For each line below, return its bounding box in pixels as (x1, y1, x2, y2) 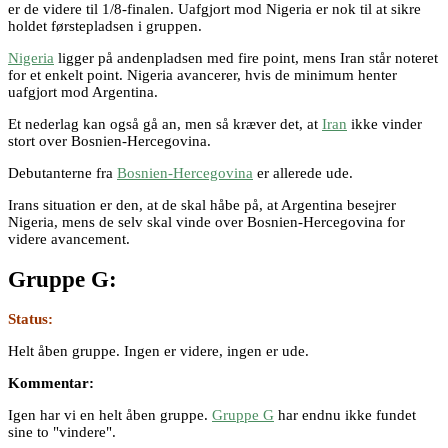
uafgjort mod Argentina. (8, 83, 158, 100)
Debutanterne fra (8, 164, 117, 181)
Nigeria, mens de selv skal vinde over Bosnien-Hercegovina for (8, 213, 405, 230)
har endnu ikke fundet (274, 407, 416, 424)
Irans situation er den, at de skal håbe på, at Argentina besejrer (8, 196, 396, 213)
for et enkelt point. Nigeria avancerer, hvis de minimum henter (8, 66, 397, 83)
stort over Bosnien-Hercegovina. (8, 132, 211, 149)
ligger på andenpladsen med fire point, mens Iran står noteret (54, 49, 438, 66)
